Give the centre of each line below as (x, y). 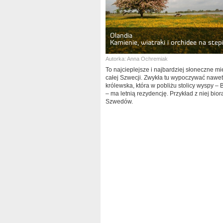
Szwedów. (119, 102)
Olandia (121, 35)
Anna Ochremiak (147, 59)
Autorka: (116, 59)
